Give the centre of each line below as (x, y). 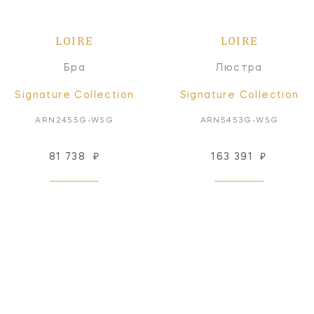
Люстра (239, 68)
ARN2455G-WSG (75, 121)
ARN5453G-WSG (239, 121)
